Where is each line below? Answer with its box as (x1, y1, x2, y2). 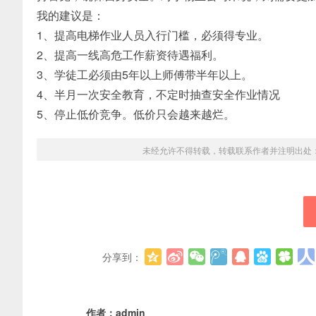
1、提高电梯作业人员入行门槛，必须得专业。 (37, 27, 269, 43)
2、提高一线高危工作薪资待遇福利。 (37, 47, 224, 63)
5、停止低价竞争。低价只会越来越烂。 (37, 106, 235, 122)
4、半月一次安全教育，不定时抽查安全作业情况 (37, 86, 280, 102)
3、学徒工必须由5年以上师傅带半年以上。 (37, 66, 253, 83)
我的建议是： (37, 7, 104, 23)
